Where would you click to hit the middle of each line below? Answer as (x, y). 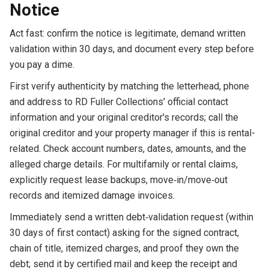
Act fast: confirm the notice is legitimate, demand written (127, 33)
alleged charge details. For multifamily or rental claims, (123, 164)
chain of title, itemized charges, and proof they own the (124, 248)
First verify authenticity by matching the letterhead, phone (129, 86)
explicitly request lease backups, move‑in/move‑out (118, 180)
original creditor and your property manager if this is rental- (132, 133)
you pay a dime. (42, 64)
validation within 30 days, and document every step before (131, 49)
